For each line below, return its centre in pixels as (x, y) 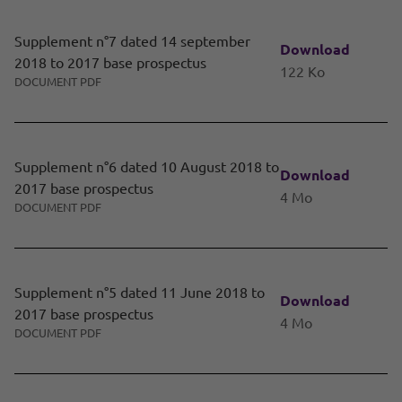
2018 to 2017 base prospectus (110, 62)
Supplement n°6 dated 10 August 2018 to (147, 166)
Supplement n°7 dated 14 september (132, 41)
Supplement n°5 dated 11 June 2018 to (140, 292)
